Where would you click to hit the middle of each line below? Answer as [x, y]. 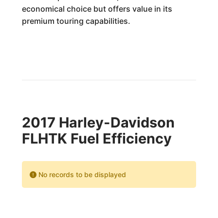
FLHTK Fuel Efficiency [97, 138]
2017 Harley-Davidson [98, 122]
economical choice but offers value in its [97, 9]
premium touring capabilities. [76, 21]
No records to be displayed [81, 174]
